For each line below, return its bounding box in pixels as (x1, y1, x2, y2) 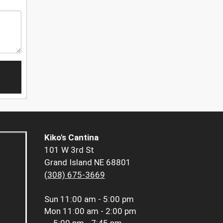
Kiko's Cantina (44, 132, 99, 143)
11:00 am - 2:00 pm (62, 206, 136, 217)
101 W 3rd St (44, 145, 94, 155)
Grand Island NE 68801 (44, 157, 131, 168)
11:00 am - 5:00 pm (60, 194, 134, 205)
